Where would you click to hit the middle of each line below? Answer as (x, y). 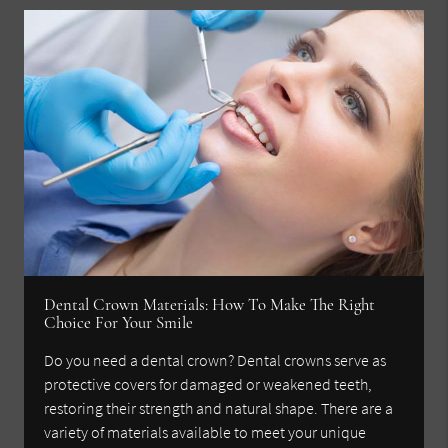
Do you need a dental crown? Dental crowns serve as (215, 360)
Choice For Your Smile (119, 323)
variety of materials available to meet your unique (205, 432)
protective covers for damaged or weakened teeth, (208, 384)
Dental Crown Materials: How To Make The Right (210, 305)
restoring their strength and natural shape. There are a (219, 408)
